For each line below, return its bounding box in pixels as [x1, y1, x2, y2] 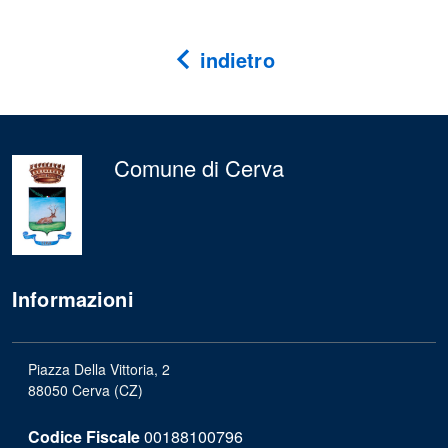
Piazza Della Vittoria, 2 [28, 359, 170, 379]
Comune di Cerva [113, 152, 284, 183]
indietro [193, 45, 275, 74]
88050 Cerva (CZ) [28, 380, 143, 400]
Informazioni [12, 284, 134, 313]
